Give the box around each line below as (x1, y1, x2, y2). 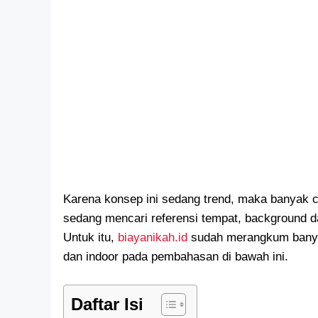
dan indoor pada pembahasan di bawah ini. (63, 250, 288, 264)
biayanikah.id (118, 231, 187, 245)
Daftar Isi (71, 294, 143, 314)
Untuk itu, (63, 231, 118, 245)
